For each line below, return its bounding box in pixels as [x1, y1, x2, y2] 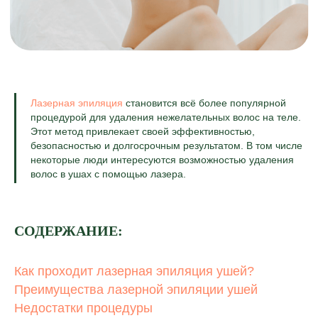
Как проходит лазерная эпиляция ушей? [14, 264, 254, 278]
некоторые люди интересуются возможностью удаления [31, 154, 294, 165]
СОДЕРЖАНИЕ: [14, 223, 123, 238]
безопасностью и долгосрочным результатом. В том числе [31, 140, 302, 151]
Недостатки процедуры [14, 301, 153, 315]
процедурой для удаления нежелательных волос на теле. [31, 111, 301, 123]
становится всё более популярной [126, 97, 286, 109]
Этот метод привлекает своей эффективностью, [31, 126, 255, 137]
